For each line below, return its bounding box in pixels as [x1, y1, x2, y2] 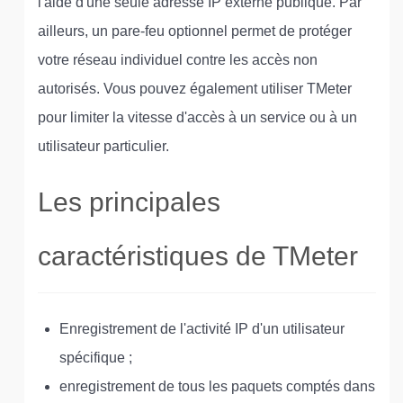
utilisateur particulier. [38, 139, 169, 154]
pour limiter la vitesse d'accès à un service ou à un [38, 110, 357, 125]
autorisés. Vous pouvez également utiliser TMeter [38, 81, 352, 96]
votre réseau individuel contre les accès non [38, 52, 318, 67]
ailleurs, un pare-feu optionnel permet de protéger [38, 23, 352, 39]
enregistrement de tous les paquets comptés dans [59, 379, 375, 394]
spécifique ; [59, 350, 132, 365]
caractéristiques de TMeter [38, 241, 358, 271]
